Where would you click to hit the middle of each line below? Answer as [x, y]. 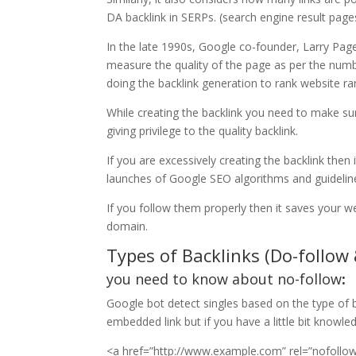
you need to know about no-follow [224, 279]
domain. [128, 226]
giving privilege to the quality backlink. [203, 130]
